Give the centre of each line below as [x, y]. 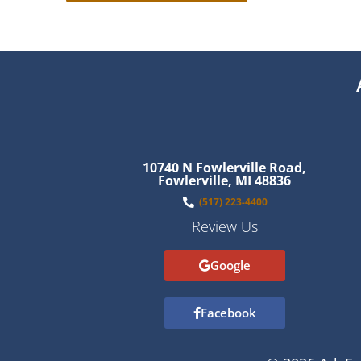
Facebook [228, 312]
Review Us [224, 226]
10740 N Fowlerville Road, [225, 167]
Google [230, 265]
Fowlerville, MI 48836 [225, 180]
